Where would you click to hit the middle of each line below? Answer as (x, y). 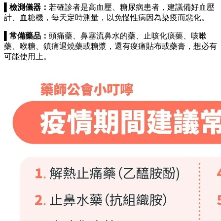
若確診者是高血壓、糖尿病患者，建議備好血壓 (132, 7)
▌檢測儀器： (26, 7)
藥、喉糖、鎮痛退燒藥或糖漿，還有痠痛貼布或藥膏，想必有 (110, 46)
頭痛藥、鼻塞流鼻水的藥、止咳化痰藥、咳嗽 (128, 36)
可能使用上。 (28, 57)
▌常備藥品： (26, 36)
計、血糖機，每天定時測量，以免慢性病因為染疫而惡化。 (107, 18)
